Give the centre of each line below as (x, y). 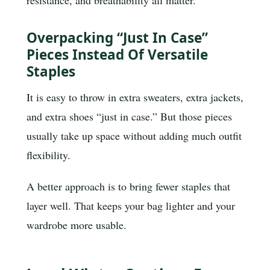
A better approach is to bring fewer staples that (128, 187)
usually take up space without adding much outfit (134, 136)
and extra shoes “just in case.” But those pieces (129, 117)
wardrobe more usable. (77, 225)
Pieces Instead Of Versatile (117, 55)
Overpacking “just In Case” (117, 38)
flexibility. (49, 155)
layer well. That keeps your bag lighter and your (131, 206)
